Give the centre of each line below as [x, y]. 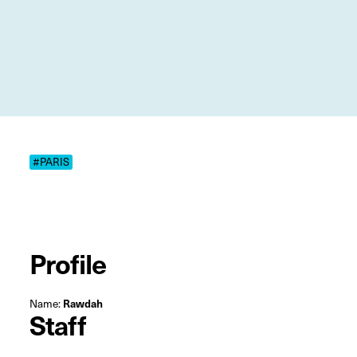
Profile [68, 263]
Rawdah [82, 304]
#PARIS [51, 162]
